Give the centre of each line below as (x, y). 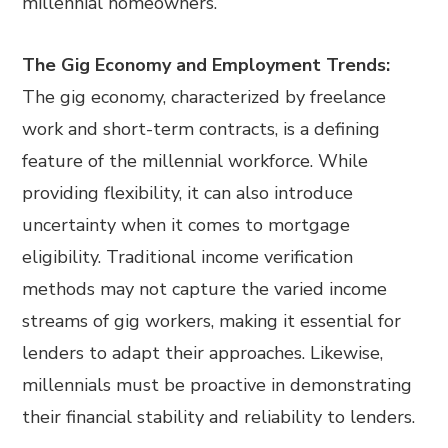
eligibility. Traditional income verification (188, 257)
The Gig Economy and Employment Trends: (206, 65)
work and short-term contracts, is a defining (201, 129)
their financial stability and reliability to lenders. (219, 417)
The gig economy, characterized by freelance (204, 97)
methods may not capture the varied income (205, 289)
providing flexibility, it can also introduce (188, 193)
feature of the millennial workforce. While (195, 161)
